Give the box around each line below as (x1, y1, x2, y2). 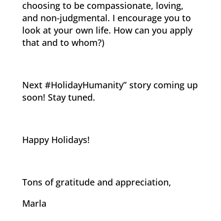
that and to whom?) (22, 37, 105, 49)
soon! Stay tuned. (22, 91, 95, 104)
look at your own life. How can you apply (22, 24, 192, 37)
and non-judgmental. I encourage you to (22, 12, 191, 24)
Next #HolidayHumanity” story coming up (22, 79, 198, 91)
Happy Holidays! (22, 134, 90, 146)
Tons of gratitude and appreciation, (22, 176, 171, 188)
